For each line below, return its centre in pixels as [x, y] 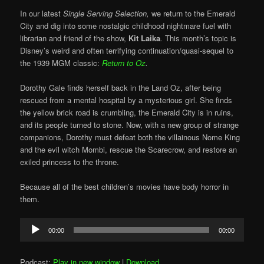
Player [31, 236]
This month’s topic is [201, 38]
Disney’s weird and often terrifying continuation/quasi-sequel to [127, 51]
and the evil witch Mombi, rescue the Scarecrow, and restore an [129, 150]
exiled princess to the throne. [70, 162]
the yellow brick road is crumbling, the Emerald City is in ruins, [127, 113]
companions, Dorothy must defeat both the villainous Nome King [130, 137]
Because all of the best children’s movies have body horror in [125, 187]
